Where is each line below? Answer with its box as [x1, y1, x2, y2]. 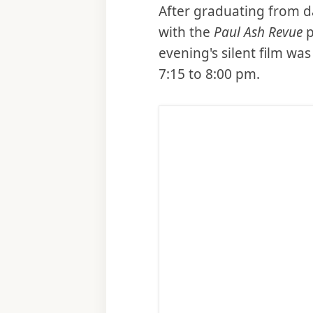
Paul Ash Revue [214, 23, 303, 41]
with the [159, 23, 214, 41]
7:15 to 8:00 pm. [159, 65, 260, 83]
